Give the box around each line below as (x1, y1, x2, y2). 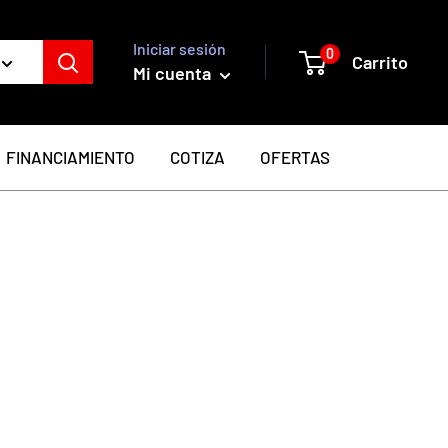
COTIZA (170, 146, 225, 167)
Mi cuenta (133, 62, 215, 85)
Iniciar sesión (133, 39, 226, 59)
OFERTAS (260, 146, 330, 167)
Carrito (352, 50, 408, 73)
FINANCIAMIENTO (6, 146, 135, 167)
